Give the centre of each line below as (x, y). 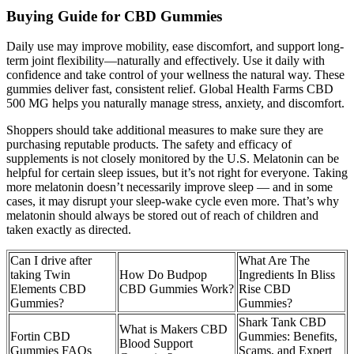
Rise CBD (265, 289)
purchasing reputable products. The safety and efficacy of (149, 145)
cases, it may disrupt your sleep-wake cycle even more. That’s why (173, 201)
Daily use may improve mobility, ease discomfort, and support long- (175, 47)
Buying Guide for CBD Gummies (114, 16)
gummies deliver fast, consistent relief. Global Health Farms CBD (170, 89)
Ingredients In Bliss (287, 275)
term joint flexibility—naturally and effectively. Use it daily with (166, 61)
